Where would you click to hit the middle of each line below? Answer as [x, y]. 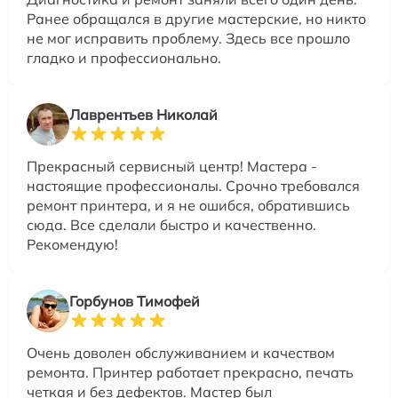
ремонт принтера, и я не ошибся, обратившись [188, 205]
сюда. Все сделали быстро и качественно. [171, 225]
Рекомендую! [72, 244]
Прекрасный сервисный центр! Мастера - [172, 166]
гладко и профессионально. [124, 58]
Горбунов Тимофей [135, 301]
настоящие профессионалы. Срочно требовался [193, 186]
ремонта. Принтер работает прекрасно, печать [190, 372]
